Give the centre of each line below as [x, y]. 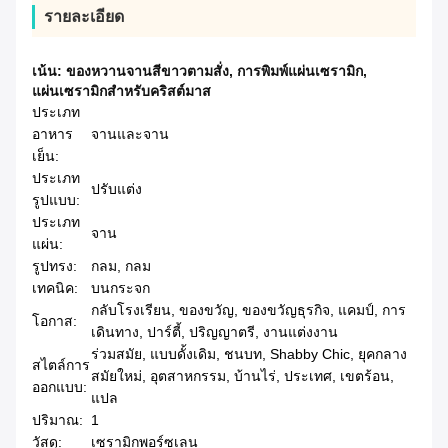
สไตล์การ [61, 365]
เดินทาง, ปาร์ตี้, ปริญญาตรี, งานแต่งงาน [214, 332]
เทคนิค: [55, 288]
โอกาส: [54, 321]
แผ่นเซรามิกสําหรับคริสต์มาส [121, 91]
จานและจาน [130, 134]
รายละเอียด [84, 17]
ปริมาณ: [57, 420]
